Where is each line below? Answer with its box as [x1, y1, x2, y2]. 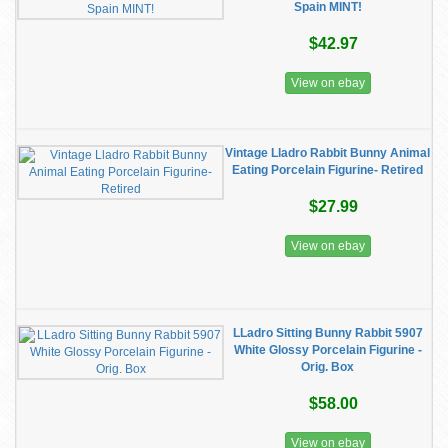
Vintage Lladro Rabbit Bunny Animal [225, 146, 430, 160]
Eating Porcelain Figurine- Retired [232, 163, 423, 177]
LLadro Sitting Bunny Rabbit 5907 [232, 326, 423, 340]
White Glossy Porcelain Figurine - [233, 343, 422, 357]
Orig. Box [301, 360, 354, 374]
